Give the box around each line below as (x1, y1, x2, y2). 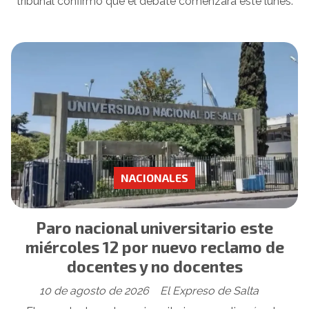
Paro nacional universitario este (36, 217, 273, 237)
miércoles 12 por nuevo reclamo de (25, 237, 284, 257)
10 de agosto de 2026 (39, 284, 149, 298)
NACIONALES (121, 171, 188, 185)
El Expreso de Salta (160, 284, 259, 298)
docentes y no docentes (66, 256, 243, 276)
